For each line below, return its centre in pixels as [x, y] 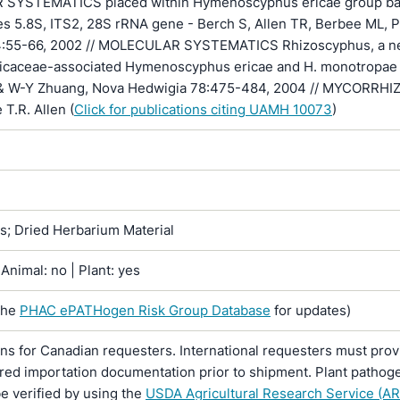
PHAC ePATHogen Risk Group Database [145, 310]
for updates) [311, 310]
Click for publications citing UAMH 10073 [203, 109]
